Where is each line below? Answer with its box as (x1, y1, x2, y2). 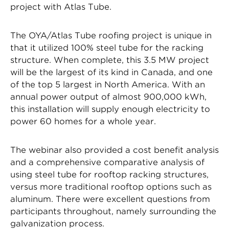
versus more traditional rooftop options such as (10, 182, 212, 192)
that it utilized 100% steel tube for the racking (10, 43, 203, 53)
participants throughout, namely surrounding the (10, 207, 216, 216)
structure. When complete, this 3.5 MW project (10, 55, 209, 65)
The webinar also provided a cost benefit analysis (10, 145, 219, 155)
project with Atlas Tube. (10, 2, 111, 12)
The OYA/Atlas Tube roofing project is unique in (10, 31, 212, 40)
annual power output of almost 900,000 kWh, (10, 92, 207, 102)
